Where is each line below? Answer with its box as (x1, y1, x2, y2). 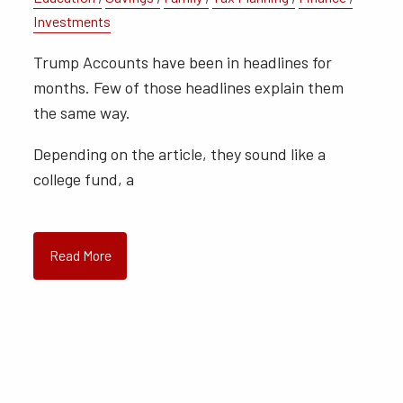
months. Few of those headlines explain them (33, 77, 345, 98)
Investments (33, 12, 112, 30)
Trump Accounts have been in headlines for (33, 52, 333, 73)
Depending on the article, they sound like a (33, 144, 327, 165)
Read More (49, 247, 112, 264)
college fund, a (33, 169, 135, 190)
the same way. (33, 103, 131, 123)
